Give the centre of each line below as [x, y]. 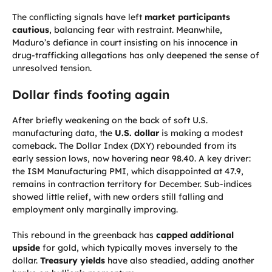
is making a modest [201, 133]
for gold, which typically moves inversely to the [139, 248]
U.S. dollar [137, 133]
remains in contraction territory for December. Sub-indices [132, 184]
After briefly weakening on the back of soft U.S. [110, 121]
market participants [187, 17]
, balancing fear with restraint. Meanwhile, [136, 30]
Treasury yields [73, 261]
